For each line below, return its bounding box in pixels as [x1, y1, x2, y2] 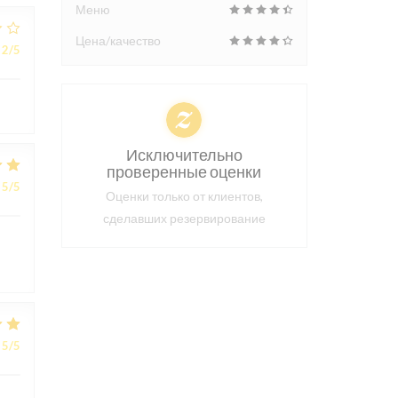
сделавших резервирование [102, 211, 266, 226]
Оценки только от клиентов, [105, 188, 263, 203]
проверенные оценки [107, 161, 262, 182]
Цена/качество [75, 33, 161, 48]
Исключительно [125, 144, 243, 165]
